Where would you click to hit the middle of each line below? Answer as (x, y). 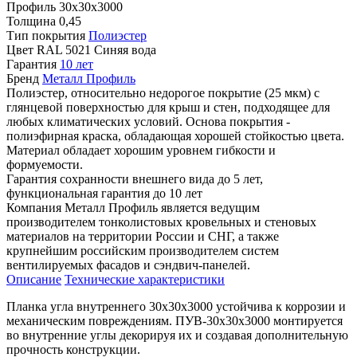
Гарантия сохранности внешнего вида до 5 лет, (135, 178)
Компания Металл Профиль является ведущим (133, 207)
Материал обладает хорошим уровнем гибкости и (141, 150)
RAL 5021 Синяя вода (96, 49)
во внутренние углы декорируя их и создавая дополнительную (177, 335)
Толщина (31, 21)
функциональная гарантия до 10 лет (104, 193)
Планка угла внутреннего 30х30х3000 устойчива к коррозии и (176, 306)
